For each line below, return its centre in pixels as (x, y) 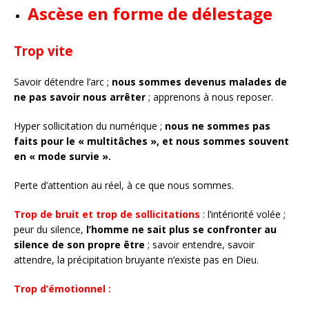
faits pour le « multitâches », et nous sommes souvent (151, 141)
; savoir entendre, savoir (200, 244)
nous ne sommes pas (218, 126)
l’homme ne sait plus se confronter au (181, 229)
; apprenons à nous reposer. (211, 97)
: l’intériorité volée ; (243, 214)
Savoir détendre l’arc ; (63, 81)
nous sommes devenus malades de (199, 81)
